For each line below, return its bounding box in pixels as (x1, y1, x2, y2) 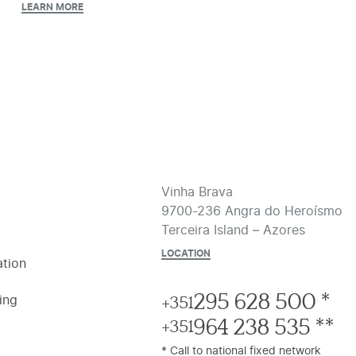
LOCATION (161, 247, 211, 260)
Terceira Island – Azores (161, 221, 305, 238)
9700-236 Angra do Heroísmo (161, 202, 342, 219)
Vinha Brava (161, 183, 233, 199)
